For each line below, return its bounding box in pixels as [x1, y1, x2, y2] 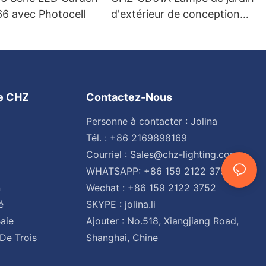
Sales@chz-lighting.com [129, 148, 238, 160]
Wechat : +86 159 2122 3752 [85, 181, 216, 194]
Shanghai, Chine [85, 231, 158, 243]
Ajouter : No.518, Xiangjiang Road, [85, 214, 239, 227]
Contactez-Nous [85, 91, 172, 104]
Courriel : [85, 148, 130, 160]
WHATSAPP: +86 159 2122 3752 [85, 164, 232, 177]
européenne [111, 24, 172, 37]
